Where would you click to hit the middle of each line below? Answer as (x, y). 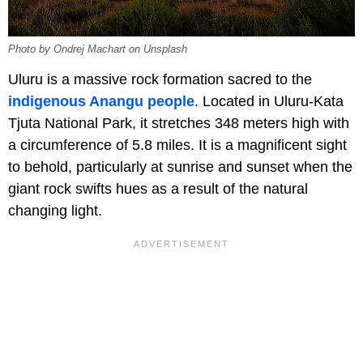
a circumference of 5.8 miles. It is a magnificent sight (177, 145)
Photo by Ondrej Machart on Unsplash (98, 50)
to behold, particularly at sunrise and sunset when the (180, 167)
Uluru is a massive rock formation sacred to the (160, 80)
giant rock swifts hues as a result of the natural (158, 189)
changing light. (55, 211)
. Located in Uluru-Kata (269, 102)
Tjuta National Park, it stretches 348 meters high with (179, 124)
